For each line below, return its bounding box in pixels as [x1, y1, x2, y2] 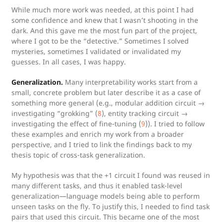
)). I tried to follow [145, 119, 205, 128]
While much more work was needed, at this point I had [11, 5, 194, 14]
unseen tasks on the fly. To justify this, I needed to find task [11, 202, 210, 211]
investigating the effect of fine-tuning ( [11, 119, 141, 128]
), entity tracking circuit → [102, 109, 188, 118]
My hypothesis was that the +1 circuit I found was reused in [11, 170, 210, 180]
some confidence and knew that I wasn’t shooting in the [11, 15, 198, 25]
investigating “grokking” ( [11, 109, 98, 118]
